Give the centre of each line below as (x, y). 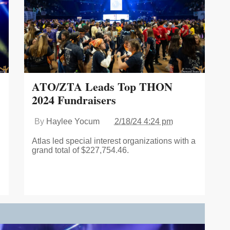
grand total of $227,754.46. (80, 150)
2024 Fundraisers (74, 100)
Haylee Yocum (73, 122)
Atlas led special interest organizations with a (113, 141)
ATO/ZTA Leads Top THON (102, 87)
